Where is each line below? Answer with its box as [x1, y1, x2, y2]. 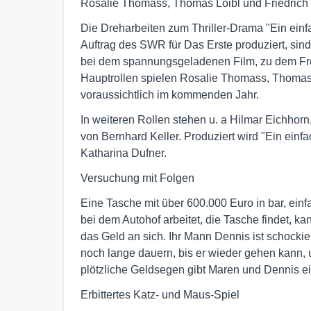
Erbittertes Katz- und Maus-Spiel [81, 288, 239, 301]
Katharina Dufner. [81, 146, 167, 159]
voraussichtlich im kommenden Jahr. [81, 88, 259, 101]
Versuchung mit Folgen [81, 171, 194, 184]
